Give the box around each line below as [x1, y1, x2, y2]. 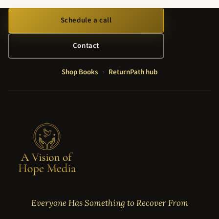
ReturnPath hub [108, 66, 157, 77]
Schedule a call [60, 15, 112, 25]
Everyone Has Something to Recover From [31, 197, 188, 208]
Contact [72, 40, 100, 51]
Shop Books [62, 66, 98, 77]
